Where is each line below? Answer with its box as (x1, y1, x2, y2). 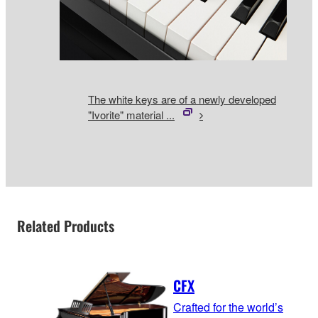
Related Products (17, 215, 114, 237)
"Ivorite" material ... (88, 106, 175, 122)
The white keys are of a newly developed (88, 91, 276, 106)
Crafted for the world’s (173, 298, 283, 315)
